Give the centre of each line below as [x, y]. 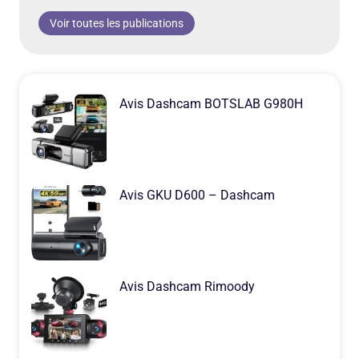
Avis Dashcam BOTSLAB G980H [212, 103]
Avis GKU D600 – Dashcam [198, 195]
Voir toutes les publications [117, 23]
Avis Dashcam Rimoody [188, 286]
